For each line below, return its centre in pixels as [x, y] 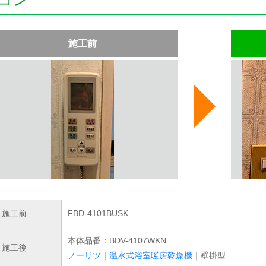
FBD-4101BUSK [98, 213]
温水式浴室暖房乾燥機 [151, 255]
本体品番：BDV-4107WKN [117, 240]
